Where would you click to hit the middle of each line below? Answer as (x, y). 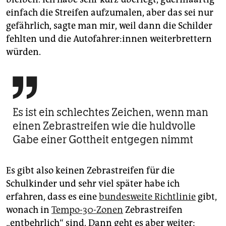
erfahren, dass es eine (52, 197)
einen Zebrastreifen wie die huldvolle (104, 126)
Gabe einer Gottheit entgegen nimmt (103, 140)
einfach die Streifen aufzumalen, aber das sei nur (110, 13)
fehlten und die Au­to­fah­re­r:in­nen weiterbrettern (109, 39)
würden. (23, 52)
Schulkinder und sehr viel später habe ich (93, 184)
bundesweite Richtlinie (147, 197)
